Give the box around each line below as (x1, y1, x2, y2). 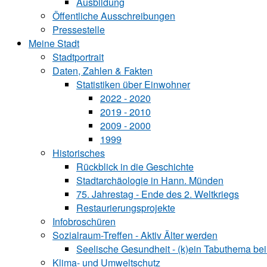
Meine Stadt (29, 36, 79, 50)
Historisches (52, 146, 105, 160)
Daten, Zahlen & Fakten (52, 64, 153, 77)
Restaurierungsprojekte (76, 201, 175, 215)
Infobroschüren (52, 215, 116, 228)
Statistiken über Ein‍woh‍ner (76, 77, 190, 91)
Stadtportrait (52, 50, 104, 64)
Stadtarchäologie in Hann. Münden (76, 173, 223, 187)
